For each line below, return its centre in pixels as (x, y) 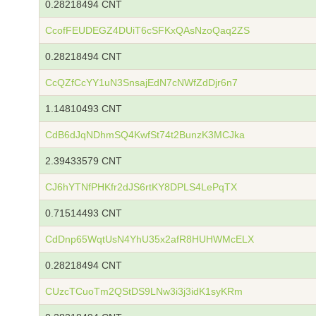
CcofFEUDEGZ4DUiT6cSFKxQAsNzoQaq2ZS (147, 30)
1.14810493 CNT (84, 109)
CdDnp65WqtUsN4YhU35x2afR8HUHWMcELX (150, 239)
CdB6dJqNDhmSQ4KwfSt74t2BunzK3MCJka (145, 135)
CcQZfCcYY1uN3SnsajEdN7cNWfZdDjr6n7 (141, 83)
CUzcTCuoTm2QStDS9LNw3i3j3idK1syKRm (144, 291)
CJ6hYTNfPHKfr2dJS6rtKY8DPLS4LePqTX (141, 187)
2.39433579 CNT (84, 161)
